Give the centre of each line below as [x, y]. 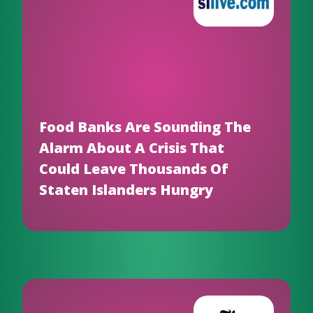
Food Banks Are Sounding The [145, 127]
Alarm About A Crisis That [132, 148]
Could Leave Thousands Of [134, 169]
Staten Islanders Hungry [126, 190]
